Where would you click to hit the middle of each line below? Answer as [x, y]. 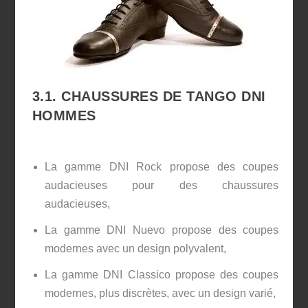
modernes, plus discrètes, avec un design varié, [160, 293]
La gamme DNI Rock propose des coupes [162, 166]
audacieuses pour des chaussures [162, 185]
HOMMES [64, 115]
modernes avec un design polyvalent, [135, 248]
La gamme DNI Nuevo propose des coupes [162, 230]
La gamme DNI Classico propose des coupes [162, 274]
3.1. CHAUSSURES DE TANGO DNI [149, 96]
